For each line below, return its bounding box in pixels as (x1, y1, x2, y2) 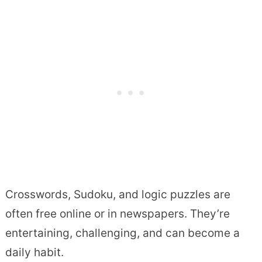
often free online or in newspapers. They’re (5, 207, 230, 221)
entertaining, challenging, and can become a (5, 226, 240, 240)
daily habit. (5, 246, 64, 260)
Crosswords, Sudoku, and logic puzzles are (5, 188, 230, 202)
